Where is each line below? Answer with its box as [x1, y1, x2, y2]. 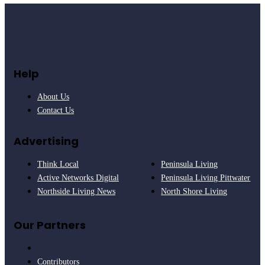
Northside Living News [37, 187, 115, 196]
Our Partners [14, 218, 86, 233]
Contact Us [37, 106, 74, 115]
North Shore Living [161, 187, 228, 196]
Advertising [14, 134, 79, 149]
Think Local [37, 160, 79, 169]
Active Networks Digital [37, 173, 119, 183]
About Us [37, 92, 69, 102]
